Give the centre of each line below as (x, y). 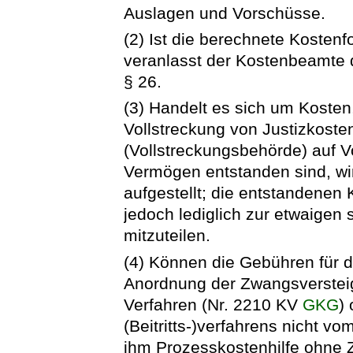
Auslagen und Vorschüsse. (225, 13)
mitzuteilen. (167, 236)
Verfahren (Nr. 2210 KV (214, 304)
